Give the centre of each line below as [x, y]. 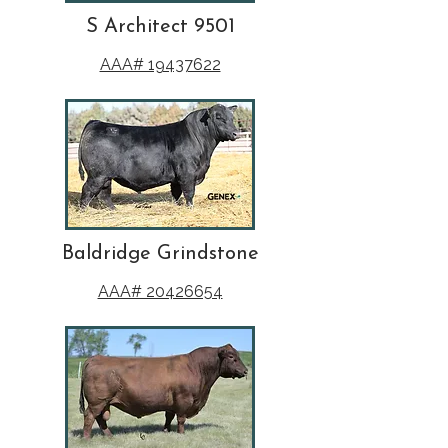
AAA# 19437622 [160, 64]
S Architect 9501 [160, 27]
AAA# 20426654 [160, 291]
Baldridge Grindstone [160, 254]
